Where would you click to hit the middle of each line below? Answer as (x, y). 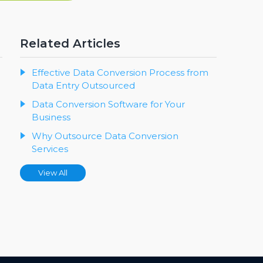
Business (51, 117)
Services (50, 149)
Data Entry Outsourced (83, 86)
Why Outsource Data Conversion (105, 136)
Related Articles (70, 44)
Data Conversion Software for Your (108, 104)
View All (53, 173)
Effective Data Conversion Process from (120, 73)
